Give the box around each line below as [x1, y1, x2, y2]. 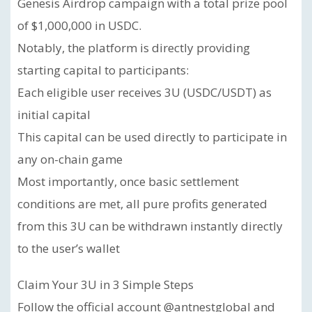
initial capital [17, 107, 91, 123]
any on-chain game [17, 151, 123, 167]
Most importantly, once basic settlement [17, 173, 239, 189]
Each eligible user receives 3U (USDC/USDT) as [17, 84, 272, 100]
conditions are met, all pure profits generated [17, 196, 267, 212]
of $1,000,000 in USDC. [17, 17, 141, 33]
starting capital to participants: [17, 62, 189, 78]
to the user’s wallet [17, 240, 120, 256]
